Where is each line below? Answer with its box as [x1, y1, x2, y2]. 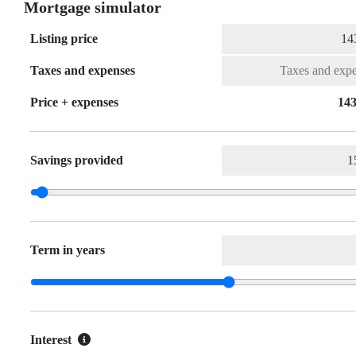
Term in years [30, 243, 105, 257]
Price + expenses [30, 95, 118, 110]
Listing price [30, 32, 98, 46]
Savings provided [30, 153, 123, 168]
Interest [30, 333, 72, 347]
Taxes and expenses [30, 64, 135, 78]
